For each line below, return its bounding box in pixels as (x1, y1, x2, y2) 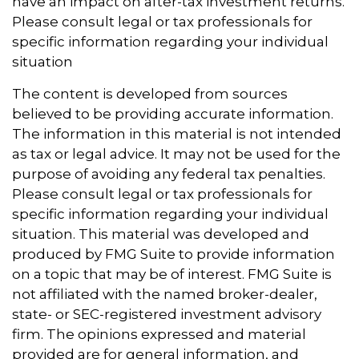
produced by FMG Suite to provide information (12, 246, 335, 263)
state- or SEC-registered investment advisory (12, 306, 321, 323)
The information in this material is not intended (12, 126, 341, 143)
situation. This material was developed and (12, 226, 309, 243)
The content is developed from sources (12, 86, 288, 103)
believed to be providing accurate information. (12, 106, 333, 123)
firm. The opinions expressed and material (12, 326, 306, 343)
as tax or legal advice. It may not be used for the (12, 146, 341, 163)
